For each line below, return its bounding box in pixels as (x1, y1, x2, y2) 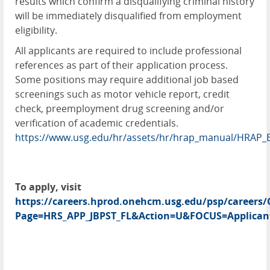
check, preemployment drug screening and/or (15, 102, 224, 116)
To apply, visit (15, 180, 81, 194)
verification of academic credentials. (15, 116, 178, 130)
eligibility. (15, 24, 57, 37)
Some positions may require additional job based (15, 73, 239, 87)
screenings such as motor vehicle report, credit (15, 87, 230, 101)
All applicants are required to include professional (15, 44, 242, 58)
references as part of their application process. (15, 58, 230, 72)
